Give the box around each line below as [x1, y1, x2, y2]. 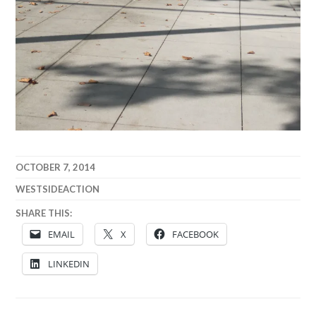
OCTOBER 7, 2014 [16, 162, 96, 174]
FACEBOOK [172, 228, 219, 241]
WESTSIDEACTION [16, 183, 100, 195]
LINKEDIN [48, 257, 90, 271]
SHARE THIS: [16, 207, 73, 219]
